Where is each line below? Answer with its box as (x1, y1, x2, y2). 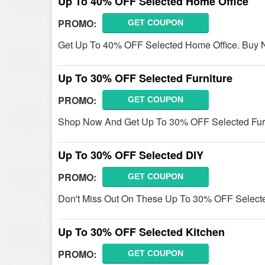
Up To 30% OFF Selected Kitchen (58, 224, 225, 240)
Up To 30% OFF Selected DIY (58, 147, 203, 163)
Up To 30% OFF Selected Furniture (58, 70, 232, 86)
